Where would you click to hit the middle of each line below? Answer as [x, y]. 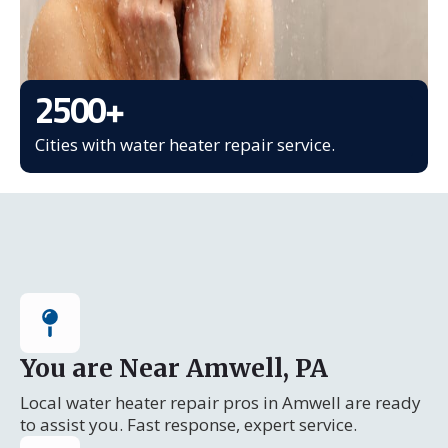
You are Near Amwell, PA [174, 368]
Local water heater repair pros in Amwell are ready [220, 402]
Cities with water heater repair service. [185, 144]
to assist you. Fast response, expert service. [188, 424]
